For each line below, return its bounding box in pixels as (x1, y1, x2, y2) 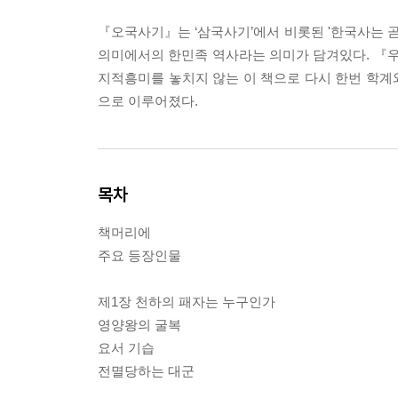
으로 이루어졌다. (98, 93, 198, 109)
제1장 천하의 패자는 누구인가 (98, 294, 275, 310)
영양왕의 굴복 (98, 317, 181, 333)
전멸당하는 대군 (98, 363, 195, 379)
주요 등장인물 (98, 248, 181, 264)
